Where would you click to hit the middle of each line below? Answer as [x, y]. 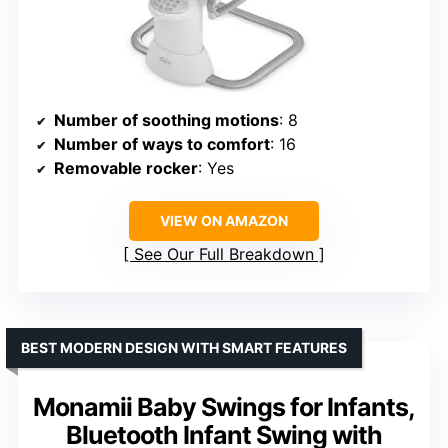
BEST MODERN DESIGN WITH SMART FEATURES [184, 347]
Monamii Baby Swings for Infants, [224, 406]
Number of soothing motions [166, 119]
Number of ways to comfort [162, 143]
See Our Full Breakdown [224, 253]
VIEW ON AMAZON [224, 220]
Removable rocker [126, 167]
